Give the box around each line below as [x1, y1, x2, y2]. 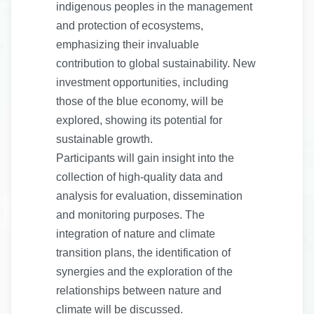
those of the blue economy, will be [56, 95, 224, 107]
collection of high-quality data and [56, 171, 223, 183]
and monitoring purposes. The [56, 209, 205, 221]
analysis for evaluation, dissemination [56, 190, 243, 202]
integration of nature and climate [56, 228, 215, 240]
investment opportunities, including [56, 76, 228, 88]
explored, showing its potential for [56, 114, 222, 126]
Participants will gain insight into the [56, 152, 234, 164]
